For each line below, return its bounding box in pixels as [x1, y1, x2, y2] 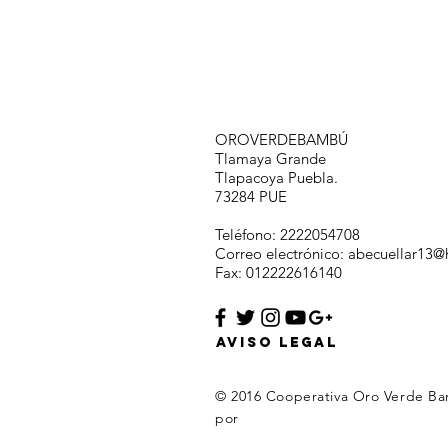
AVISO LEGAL [215, 334, 338, 351]
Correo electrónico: [215, 244, 348, 263]
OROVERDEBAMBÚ [215, 130, 348, 149]
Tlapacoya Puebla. [215, 168, 338, 187]
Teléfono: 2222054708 [215, 225, 360, 244]
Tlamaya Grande [215, 149, 326, 168]
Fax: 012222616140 [215, 263, 342, 282]
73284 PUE [215, 187, 287, 206]
